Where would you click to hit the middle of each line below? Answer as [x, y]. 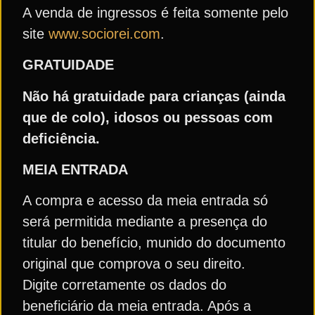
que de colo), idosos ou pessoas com [148, 117]
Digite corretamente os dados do [124, 285]
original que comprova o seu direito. [134, 264]
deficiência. [72, 138]
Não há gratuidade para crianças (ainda [154, 96]
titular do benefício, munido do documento [154, 243]
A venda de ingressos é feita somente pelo [155, 12]
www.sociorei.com [104, 33]
